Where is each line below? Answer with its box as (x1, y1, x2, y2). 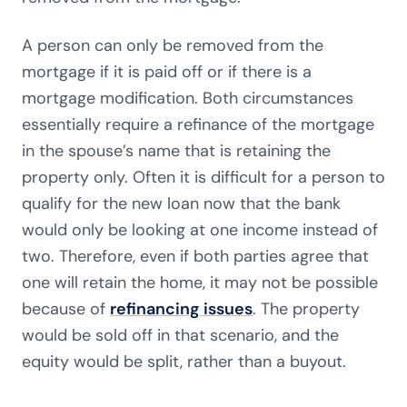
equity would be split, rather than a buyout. (22, 351, 346, 372)
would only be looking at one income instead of (22, 219, 378, 241)
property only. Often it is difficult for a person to (22, 166, 385, 188)
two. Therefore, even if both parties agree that (22, 245, 369, 267)
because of (22, 298, 110, 320)
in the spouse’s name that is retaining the (22, 140, 331, 162)
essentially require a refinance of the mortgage (22, 114, 374, 135)
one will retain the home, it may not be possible (22, 272, 378, 293)
